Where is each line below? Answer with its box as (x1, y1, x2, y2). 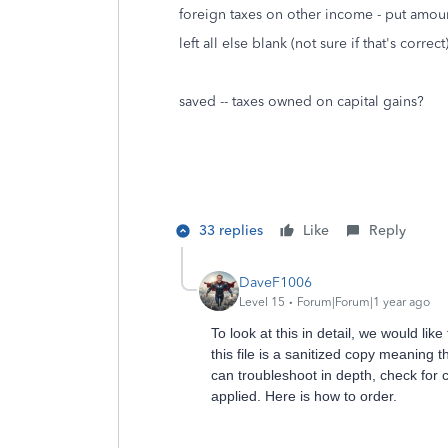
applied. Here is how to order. (211, 388, 401, 404)
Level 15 (239, 294, 285, 309)
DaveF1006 (239, 273, 312, 291)
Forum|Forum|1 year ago (297, 294, 430, 309)
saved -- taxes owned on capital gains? (179, 93, 424, 110)
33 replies (199, 222, 263, 239)
